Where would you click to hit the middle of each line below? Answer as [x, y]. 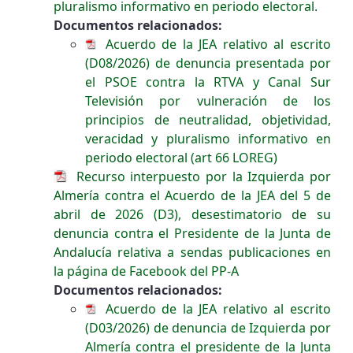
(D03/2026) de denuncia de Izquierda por [208, 328]
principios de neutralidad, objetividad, [208, 119]
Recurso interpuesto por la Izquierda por [201, 176]
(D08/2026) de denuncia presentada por [208, 63]
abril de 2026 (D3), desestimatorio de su [192, 215]
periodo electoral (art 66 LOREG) [181, 157]
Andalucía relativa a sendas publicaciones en [192, 253]
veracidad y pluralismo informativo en [208, 138]
